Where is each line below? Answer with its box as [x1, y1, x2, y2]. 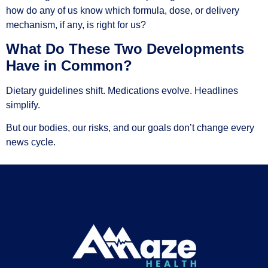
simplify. [6, 100, 40, 111]
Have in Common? [6, 57, 132, 74]
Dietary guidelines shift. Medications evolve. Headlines [6, 86, 238, 96]
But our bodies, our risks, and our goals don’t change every [6, 123, 254, 133]
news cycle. [6, 137, 56, 148]
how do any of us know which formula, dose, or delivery [6, 5, 239, 16]
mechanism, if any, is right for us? [6, 19, 146, 30]
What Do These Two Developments [6, 41, 244, 57]
